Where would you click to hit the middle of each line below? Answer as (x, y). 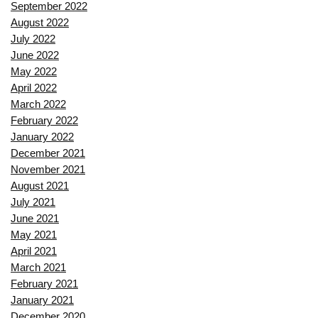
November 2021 (48, 169)
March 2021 (38, 267)
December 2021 (48, 153)
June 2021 (35, 218)
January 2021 (42, 300)
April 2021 (34, 251)
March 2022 (38, 104)
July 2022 (33, 38)
